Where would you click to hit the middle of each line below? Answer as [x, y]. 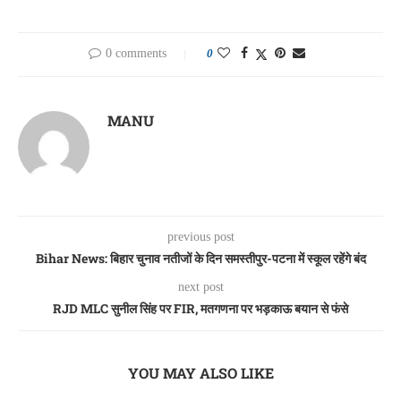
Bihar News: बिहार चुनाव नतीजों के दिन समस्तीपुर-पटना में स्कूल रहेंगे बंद [200, 259]
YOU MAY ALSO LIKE [200, 373]
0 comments [136, 54]
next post [200, 287]
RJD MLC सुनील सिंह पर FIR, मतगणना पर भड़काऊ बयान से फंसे [200, 309]
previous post [200, 237]
